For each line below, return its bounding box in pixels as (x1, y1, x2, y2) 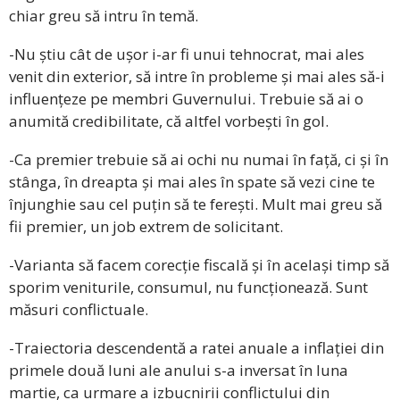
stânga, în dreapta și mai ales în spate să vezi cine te (9, 171, 375, 193)
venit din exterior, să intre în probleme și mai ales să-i (9, 66, 385, 87)
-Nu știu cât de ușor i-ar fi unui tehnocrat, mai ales (9, 44, 364, 65)
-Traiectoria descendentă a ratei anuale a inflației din (9, 337, 384, 359)
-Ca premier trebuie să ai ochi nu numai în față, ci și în (9, 149, 388, 171)
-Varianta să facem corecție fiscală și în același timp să (9, 254, 389, 276)
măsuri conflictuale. (9, 299, 148, 321)
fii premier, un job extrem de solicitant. (9, 216, 283, 237)
